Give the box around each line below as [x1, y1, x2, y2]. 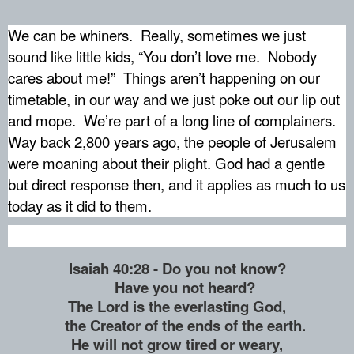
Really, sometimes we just [141, 24, 306, 46]
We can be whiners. [8, 24, 133, 46]
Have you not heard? [99, 277, 255, 298]
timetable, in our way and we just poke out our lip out [8, 88, 340, 110]
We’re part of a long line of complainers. [84, 110, 336, 131]
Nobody [268, 46, 317, 67]
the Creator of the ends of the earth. [48, 314, 306, 336]
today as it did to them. [8, 195, 152, 217]
